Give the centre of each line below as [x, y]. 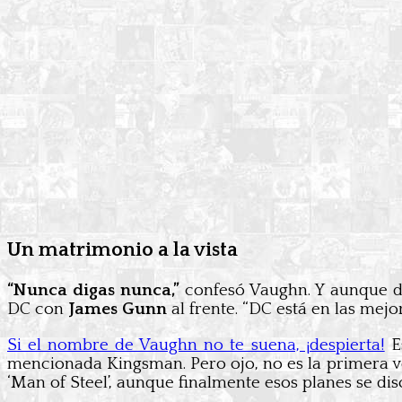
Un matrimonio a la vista [122, 249]
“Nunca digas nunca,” [94, 290]
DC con [38, 309]
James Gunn [118, 309]
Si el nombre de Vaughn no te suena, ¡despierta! [196, 345]
